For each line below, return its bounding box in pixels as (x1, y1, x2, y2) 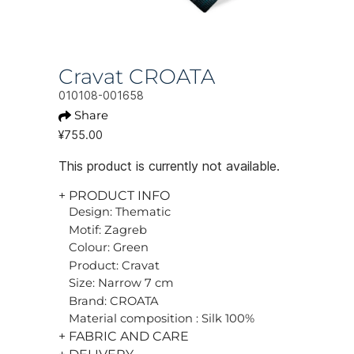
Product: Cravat (69, 258, 160, 273)
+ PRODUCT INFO (58, 188, 170, 203)
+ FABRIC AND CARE (58, 328, 189, 344)
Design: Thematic (69, 205, 171, 219)
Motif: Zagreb (69, 222, 147, 237)
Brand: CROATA (69, 293, 159, 308)
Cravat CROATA (58, 64, 215, 89)
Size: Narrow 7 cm (69, 276, 174, 290)
